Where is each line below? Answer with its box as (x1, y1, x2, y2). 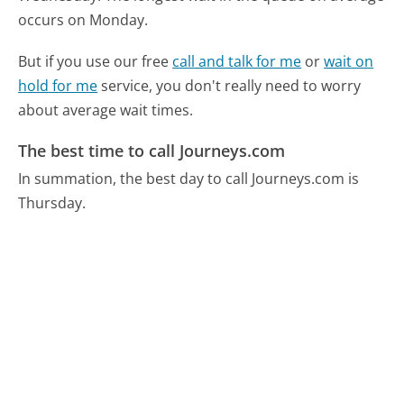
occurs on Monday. (18, 9, 149, 30)
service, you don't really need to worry (97, 75, 362, 96)
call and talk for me (172, 50, 302, 71)
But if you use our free (18, 50, 173, 71)
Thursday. (18, 193, 90, 214)
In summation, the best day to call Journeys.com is (18, 169, 360, 189)
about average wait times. (18, 99, 194, 120)
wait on (324, 50, 374, 71)
